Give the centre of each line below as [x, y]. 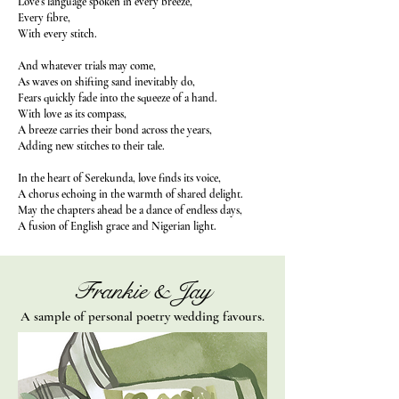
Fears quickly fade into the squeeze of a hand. [118, 98]
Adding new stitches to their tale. [91, 146]
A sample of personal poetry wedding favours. [142, 316]
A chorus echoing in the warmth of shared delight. [130, 194]
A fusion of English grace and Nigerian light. [117, 226]
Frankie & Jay [142, 291]
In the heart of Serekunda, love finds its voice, [119, 178]
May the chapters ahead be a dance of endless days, [130, 210]
